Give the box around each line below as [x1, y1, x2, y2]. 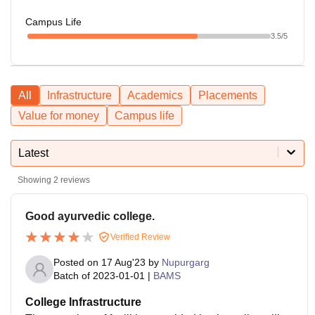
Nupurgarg [162, 257, 210, 269]
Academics [127, 89, 183, 101]
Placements [198, 89, 257, 101]
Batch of [53, 270, 90, 282]
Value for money [18, 109, 99, 122]
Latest [18, 146, 49, 159]
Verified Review [108, 231, 170, 242]
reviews [58, 174, 90, 185]
